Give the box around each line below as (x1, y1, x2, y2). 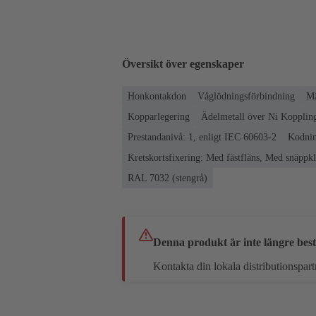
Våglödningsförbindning (197, 90, 295, 102)
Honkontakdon (128, 90, 186, 102)
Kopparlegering (128, 111, 190, 122)
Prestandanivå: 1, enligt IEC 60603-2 (128, 131, 276, 142)
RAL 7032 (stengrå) (128, 172, 207, 183)
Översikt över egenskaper (122, 58, 244, 71)
